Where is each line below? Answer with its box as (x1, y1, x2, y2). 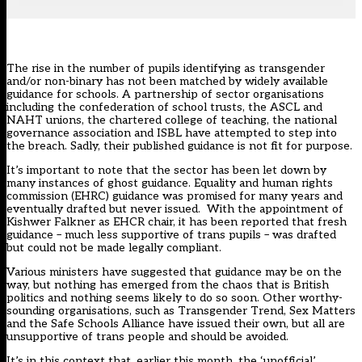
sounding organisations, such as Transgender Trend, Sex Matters (6, 304, 356, 318)
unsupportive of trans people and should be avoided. (6, 330, 288, 344)
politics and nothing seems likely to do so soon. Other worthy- (6, 291, 343, 305)
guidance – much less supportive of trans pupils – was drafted (6, 228, 336, 242)
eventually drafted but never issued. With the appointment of (6, 202, 343, 217)
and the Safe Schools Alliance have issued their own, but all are (6, 317, 345, 331)
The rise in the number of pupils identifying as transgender (6, 61, 325, 76)
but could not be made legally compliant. (6, 241, 225, 255)
